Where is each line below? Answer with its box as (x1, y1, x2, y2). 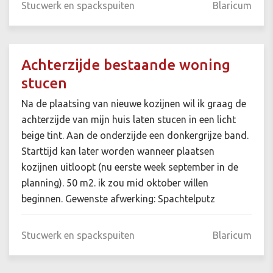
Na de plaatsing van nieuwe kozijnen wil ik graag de (21, 98, 246, 110)
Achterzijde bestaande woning (21, 57, 230, 74)
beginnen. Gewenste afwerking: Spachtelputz (21, 193, 215, 205)
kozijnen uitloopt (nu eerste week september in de (21, 161, 238, 173)
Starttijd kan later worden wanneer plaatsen (21, 146, 214, 157)
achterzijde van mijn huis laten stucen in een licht (21, 114, 236, 126)
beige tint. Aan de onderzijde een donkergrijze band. (21, 130, 249, 141)
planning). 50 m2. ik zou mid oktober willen (21, 177, 208, 189)
